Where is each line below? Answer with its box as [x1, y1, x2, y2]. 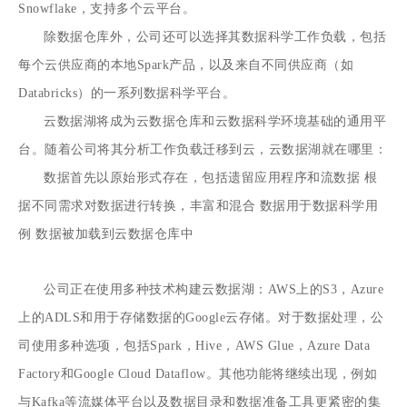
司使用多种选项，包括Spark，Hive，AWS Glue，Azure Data [18, 339, 371, 352]
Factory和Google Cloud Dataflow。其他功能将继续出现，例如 [18, 367, 378, 381]
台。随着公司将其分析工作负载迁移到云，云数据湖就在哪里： [18, 143, 388, 156]
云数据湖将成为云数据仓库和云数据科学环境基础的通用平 [44, 114, 387, 128]
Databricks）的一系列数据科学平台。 [18, 86, 236, 100]
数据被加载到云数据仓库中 [35, 227, 194, 241]
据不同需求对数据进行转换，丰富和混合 [18, 199, 256, 213]
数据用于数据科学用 [259, 199, 379, 213]
